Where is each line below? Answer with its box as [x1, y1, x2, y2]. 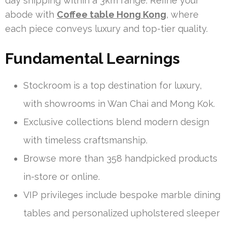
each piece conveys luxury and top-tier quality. [5, 23, 208, 34]
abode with [5, 9, 57, 20]
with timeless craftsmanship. [23, 134, 147, 145]
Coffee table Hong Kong [57, 9, 166, 20]
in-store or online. [23, 171, 100, 182]
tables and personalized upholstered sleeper [23, 207, 220, 218]
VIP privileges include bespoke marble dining [23, 189, 220, 200]
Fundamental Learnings [5, 49, 180, 67]
